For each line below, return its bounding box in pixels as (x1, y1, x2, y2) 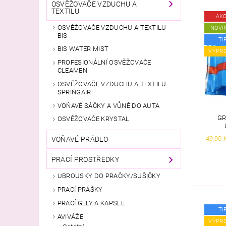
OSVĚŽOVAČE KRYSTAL (57, 115, 130, 123)
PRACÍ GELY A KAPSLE (57, 199, 125, 207)
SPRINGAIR (57, 88, 91, 96)
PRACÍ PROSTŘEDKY (51, 155, 119, 164)
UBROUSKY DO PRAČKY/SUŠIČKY (57, 172, 161, 180)
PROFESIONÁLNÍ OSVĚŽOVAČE (57, 59, 151, 67)
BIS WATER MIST (57, 45, 109, 53)
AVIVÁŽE (57, 212, 84, 220)
